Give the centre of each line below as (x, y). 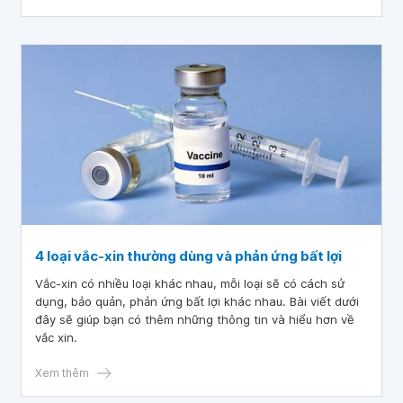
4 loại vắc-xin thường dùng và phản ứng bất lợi (188, 256)
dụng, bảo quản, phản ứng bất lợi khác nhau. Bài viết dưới (197, 301)
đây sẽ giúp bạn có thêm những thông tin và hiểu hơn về (195, 319)
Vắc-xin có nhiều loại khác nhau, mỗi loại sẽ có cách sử (190, 283)
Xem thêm (62, 373)
